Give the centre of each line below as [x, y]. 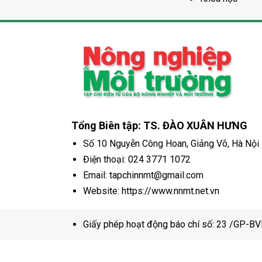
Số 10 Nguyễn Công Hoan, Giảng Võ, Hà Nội [171, 143]
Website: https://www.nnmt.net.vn [151, 191]
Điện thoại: [106, 159]
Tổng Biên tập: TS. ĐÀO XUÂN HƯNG [159, 125]
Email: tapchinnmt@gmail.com [143, 175]
